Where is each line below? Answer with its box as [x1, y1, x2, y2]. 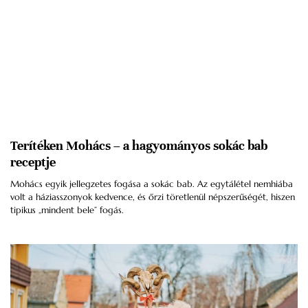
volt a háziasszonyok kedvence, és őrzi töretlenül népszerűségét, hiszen [10, 191, 295, 203]
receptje [10, 154, 56, 170]
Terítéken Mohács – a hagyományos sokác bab [10, 137, 267, 154]
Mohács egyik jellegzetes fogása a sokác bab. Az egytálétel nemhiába [10, 178, 293, 190]
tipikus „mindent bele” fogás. [10, 204, 124, 217]
